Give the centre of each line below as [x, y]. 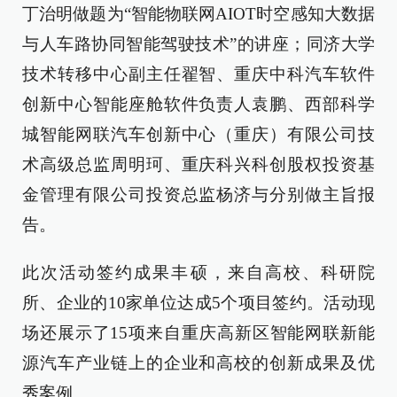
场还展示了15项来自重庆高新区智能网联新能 [198, 333]
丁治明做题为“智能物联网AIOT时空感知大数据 [198, 14]
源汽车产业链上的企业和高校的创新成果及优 [198, 363]
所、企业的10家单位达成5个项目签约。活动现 [198, 303]
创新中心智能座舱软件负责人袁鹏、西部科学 [198, 105]
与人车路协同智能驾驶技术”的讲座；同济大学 [198, 44]
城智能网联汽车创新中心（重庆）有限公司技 [198, 135]
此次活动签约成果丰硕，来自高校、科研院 [198, 273]
